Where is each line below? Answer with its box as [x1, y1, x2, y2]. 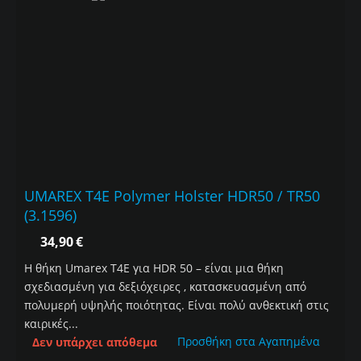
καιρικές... [24, 316, 78, 332]
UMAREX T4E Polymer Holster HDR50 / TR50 [24, 186, 320, 206]
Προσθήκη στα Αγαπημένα [177, 334, 320, 350]
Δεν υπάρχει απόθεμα [32, 334, 157, 351]
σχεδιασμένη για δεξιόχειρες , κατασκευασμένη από [24, 279, 306, 295]
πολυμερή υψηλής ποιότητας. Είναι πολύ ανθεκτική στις [24, 297, 329, 313]
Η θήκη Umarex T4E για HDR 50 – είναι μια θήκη [24, 260, 284, 276]
